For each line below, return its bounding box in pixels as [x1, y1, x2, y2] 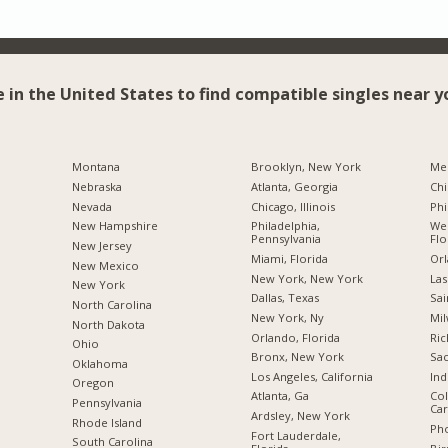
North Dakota [71, 316, 145, 332]
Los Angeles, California [250, 368, 373, 384]
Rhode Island [71, 414, 142, 430]
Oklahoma [71, 355, 128, 371]
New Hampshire [71, 218, 158, 234]
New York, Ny [250, 309, 324, 325]
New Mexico [71, 257, 139, 273]
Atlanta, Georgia [250, 178, 338, 194]
